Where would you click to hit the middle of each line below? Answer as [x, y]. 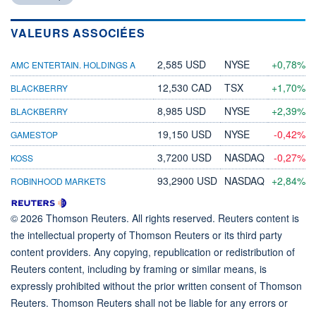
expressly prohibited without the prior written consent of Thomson [156, 285]
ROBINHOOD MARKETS [58, 181]
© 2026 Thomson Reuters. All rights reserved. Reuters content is [155, 218]
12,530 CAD [184, 87]
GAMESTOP [34, 134]
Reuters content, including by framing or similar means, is [139, 268]
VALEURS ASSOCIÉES [78, 32]
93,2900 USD [187, 180]
